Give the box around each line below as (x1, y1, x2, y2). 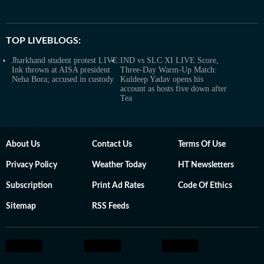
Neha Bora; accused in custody (12, 74, 114, 84)
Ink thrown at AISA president (12, 65, 110, 74)
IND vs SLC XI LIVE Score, (120, 55, 219, 65)
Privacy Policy (6, 160, 57, 169)
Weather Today (92, 160, 146, 169)
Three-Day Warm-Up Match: (120, 65, 217, 74)
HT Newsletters (178, 160, 234, 169)
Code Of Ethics (178, 181, 232, 190)
